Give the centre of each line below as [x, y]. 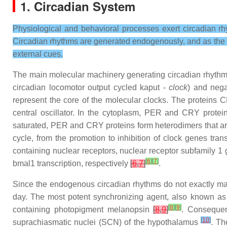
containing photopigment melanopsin [83, 210]
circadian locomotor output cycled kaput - [91, 87]
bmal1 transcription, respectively [71, 163]
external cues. [38, 54]
